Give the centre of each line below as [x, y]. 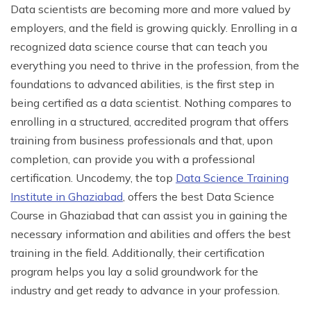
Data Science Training [232, 177]
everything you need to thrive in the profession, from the [155, 65]
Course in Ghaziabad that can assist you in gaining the [149, 215]
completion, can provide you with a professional [133, 159]
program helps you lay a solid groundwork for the [134, 271]
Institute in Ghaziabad [67, 196]
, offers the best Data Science [199, 196]
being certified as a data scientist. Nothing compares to [151, 102]
